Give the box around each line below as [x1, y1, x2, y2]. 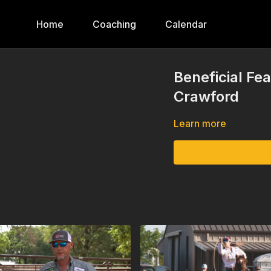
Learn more [174, 117, 227, 129]
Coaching [93, 18, 136, 30]
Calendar [165, 18, 207, 30]
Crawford [174, 88, 240, 105]
